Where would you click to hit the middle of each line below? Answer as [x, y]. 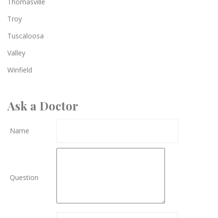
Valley [16, 53]
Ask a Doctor [43, 105]
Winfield [20, 70]
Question [24, 177]
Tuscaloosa [26, 36]
